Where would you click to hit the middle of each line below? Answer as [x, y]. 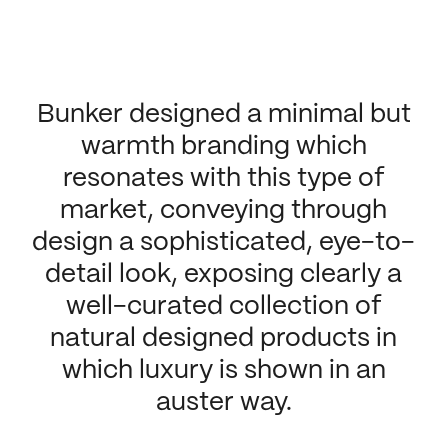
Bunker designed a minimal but [223, 115]
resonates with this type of [223, 179]
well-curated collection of [223, 307]
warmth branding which [223, 147]
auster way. [223, 403]
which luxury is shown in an [223, 371]
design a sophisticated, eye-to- [224, 243]
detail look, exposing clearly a [224, 275]
